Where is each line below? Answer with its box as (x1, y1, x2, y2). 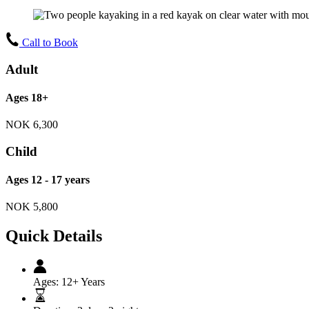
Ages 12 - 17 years (6, 174, 90, 186)
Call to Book (22, 36, 78, 48)
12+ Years (61, 276, 105, 288)
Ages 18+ (6, 91, 48, 103)
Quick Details (6, 227, 102, 246)
